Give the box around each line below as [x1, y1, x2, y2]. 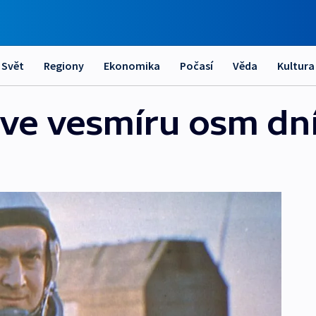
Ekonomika [104, 59, 160, 73]
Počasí [180, 59, 213, 73]
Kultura [277, 59, 315, 73]
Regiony [44, 59, 84, 73]
